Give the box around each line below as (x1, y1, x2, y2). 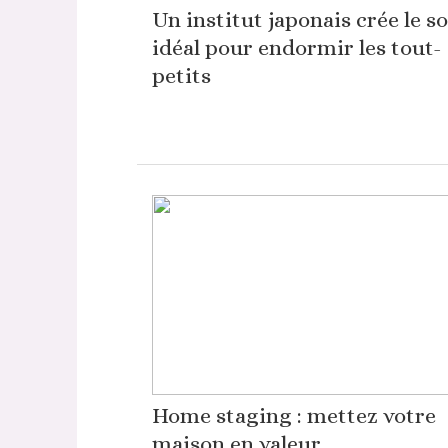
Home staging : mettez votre (151, 403, 436, 428)
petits (151, 63, 211, 88)
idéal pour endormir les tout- (151, 35, 441, 60)
